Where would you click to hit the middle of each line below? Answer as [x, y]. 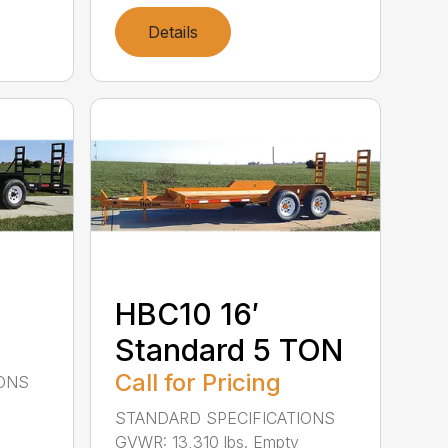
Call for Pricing [198, 382]
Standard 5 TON [229, 349]
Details [173, 31]
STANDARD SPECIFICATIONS [225, 417]
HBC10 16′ [187, 313]
